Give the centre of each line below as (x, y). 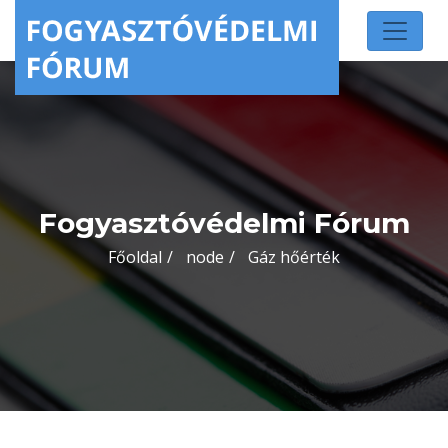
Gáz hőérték (294, 257)
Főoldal (135, 257)
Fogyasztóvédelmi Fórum (224, 223)
